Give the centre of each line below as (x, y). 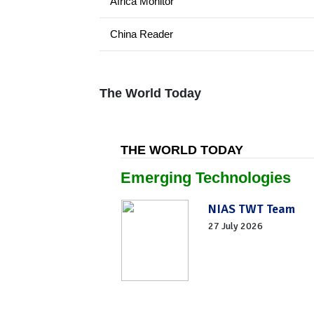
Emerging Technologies (206, 178)
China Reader (142, 34)
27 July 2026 (235, 226)
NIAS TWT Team (252, 209)
